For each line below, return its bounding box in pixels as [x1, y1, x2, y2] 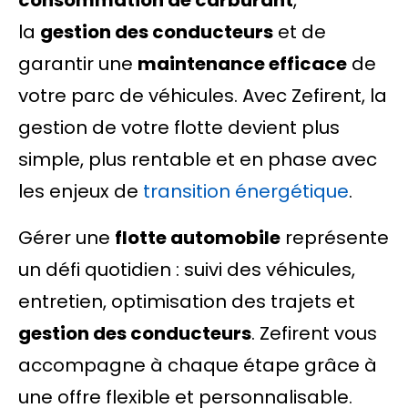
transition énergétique [143, 178, 349, 204]
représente [280, 225, 389, 250]
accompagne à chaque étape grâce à [18, 352, 377, 378]
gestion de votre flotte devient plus [18, 115, 340, 140]
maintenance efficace [138, 51, 347, 76]
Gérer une [18, 225, 115, 250]
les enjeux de [18, 178, 143, 204]
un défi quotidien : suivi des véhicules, [18, 257, 355, 282]
